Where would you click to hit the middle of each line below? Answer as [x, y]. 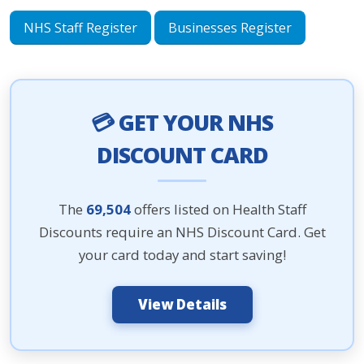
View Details [182, 304]
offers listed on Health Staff [218, 209]
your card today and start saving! [182, 255]
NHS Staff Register [80, 28]
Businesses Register [230, 28]
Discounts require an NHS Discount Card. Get [182, 232]
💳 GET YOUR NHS [182, 122]
